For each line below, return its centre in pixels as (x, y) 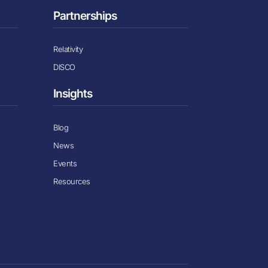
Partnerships (85, 16)
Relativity (68, 49)
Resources (72, 181)
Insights (73, 94)
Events (65, 163)
